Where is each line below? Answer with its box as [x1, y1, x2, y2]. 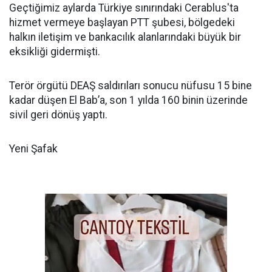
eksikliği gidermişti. [9, 46, 100, 58]
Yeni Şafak [9, 143, 58, 155]
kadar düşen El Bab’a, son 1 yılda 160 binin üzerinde [9, 94, 248, 106]
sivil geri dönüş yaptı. [9, 109, 107, 121]
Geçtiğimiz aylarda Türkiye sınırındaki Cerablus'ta [9, 2, 239, 14]
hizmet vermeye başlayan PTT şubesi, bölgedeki [9, 16, 235, 29]
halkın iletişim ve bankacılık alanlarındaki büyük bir [9, 31, 241, 43]
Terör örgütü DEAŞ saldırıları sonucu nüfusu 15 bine [9, 80, 252, 92]
